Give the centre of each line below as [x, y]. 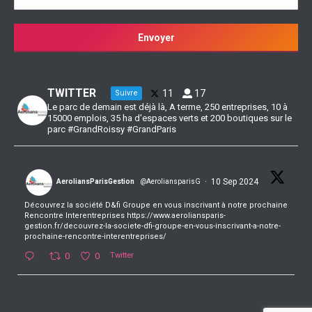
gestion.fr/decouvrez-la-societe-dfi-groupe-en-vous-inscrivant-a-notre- [153, 226]
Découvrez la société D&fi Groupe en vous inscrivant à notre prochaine [156, 205]
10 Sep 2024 [236, 181]
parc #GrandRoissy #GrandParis [111, 129]
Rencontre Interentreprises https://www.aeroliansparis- [125, 216]
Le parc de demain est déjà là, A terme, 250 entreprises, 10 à [167, 107]
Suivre [126, 93]
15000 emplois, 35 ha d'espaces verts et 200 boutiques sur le [169, 118]
